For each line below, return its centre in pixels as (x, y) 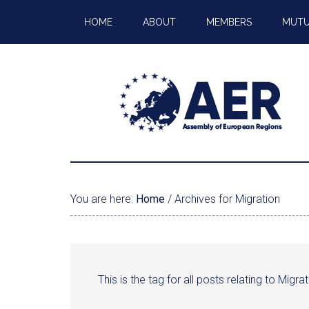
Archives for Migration (226, 199)
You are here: (103, 199)
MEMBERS (229, 22)
